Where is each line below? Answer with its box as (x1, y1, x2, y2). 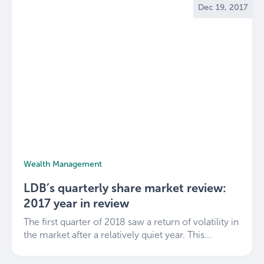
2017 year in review (24, 196, 129, 210)
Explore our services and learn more (26, 28, 182, 40)
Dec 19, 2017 (198, 2, 247, 12)
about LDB (182, 28, 226, 40)
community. (26, 6, 78, 18)
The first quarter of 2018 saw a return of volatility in (24, 216, 239, 227)
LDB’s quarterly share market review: (24, 180, 226, 195)
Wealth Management (24, 159, 102, 169)
